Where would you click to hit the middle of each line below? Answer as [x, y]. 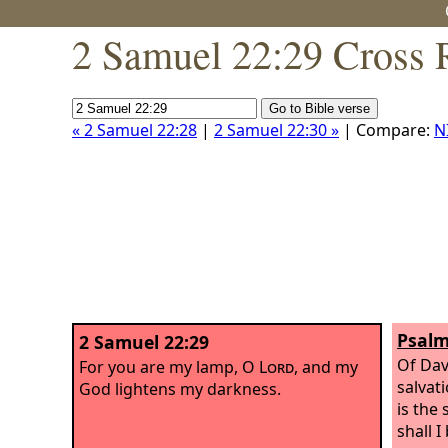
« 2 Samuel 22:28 [134, 130]
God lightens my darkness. [180, 388]
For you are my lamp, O [169, 366]
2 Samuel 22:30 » [276, 130]
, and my [326, 366]
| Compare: [386, 130]
